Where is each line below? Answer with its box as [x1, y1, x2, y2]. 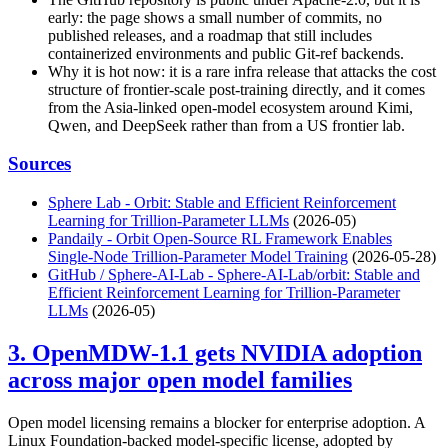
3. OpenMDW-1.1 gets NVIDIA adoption [8, 339, 422, 366]
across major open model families [8, 366, 352, 393]
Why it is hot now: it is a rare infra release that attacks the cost [48, 62, 436, 80]
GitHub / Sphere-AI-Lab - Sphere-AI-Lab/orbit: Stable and [48, 266, 420, 284]
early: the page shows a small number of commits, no [48, 8, 382, 26]
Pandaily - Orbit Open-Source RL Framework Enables [48, 230, 392, 248]
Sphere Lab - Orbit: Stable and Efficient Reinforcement [48, 194, 396, 212]
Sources [8, 153, 71, 175]
